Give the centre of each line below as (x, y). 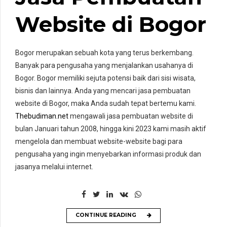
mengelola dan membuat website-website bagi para (99, 141)
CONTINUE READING (106, 215)
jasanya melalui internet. (54, 166)
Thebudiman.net (42, 116)
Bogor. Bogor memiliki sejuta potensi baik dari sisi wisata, (105, 78)
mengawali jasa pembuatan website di (131, 116)
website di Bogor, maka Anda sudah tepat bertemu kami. (106, 103)
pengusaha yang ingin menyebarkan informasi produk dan (108, 154)
